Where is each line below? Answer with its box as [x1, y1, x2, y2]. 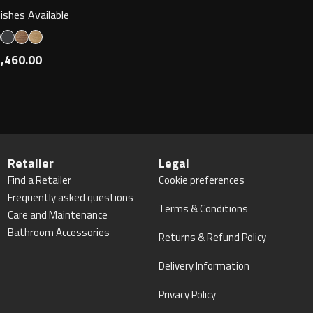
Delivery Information [159, 258, 250, 274]
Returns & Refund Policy [159, 229, 267, 245]
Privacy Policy [159, 286, 217, 303]
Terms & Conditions [159, 201, 249, 217]
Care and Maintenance [7, 207, 108, 223]
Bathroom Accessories [7, 224, 110, 240]
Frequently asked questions [7, 189, 133, 205]
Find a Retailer [7, 172, 71, 188]
